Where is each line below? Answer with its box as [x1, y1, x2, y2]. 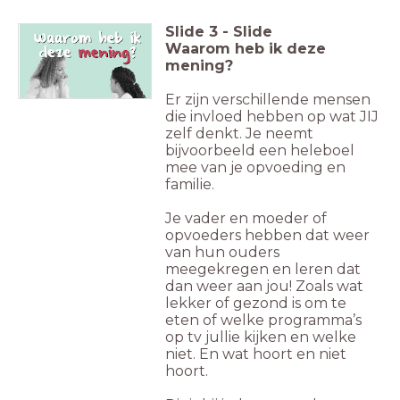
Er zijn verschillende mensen [165, 91, 371, 109]
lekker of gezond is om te [165, 295, 346, 312]
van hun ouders [165, 244, 279, 262]
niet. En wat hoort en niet [165, 346, 346, 363]
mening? [165, 57, 233, 75]
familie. [165, 176, 221, 194]
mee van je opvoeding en [165, 159, 346, 177]
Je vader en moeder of [165, 210, 327, 228]
